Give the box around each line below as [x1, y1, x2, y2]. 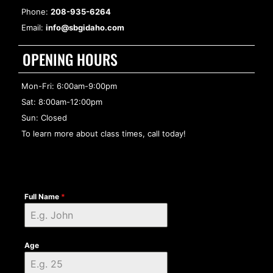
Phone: [21, 7, 51, 17]
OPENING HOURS [23, 48, 118, 71]
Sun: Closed [21, 113, 67, 123]
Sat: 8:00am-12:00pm [21, 97, 102, 107]
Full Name [24, 192, 61, 202]
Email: [21, 23, 46, 33]
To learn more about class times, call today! [21, 129, 186, 139]
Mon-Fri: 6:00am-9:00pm [21, 81, 117, 91]
